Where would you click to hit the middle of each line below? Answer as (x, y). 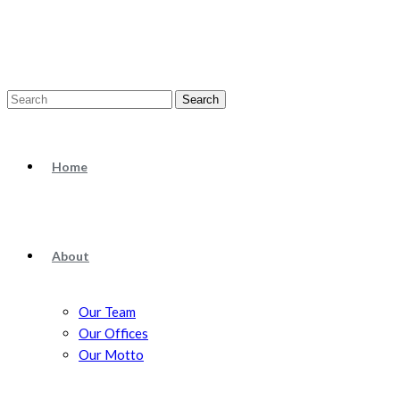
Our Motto (111, 355)
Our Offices (113, 333)
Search (200, 100)
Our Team (107, 312)
